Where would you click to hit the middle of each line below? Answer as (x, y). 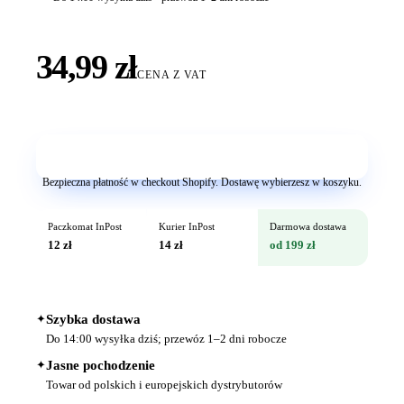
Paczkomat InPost (84, 227)
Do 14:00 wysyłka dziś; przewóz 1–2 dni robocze (166, 339)
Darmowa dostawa (308, 227)
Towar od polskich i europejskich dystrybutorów (164, 385)
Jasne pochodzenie (101, 366)
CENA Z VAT (171, 75)
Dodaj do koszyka (202, 157)
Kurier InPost (186, 227)
